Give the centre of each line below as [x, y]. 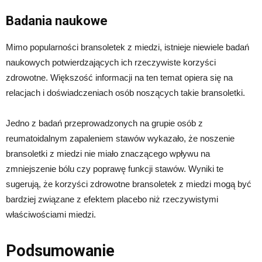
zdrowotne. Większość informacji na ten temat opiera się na [119, 78]
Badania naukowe [57, 21]
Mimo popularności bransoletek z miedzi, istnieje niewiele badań [127, 47]
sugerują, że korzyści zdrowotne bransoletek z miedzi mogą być [129, 184]
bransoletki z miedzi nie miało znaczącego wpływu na [108, 154]
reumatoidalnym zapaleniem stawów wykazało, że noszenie [120, 139]
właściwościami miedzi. [51, 215]
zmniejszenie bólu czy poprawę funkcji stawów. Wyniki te [115, 169]
